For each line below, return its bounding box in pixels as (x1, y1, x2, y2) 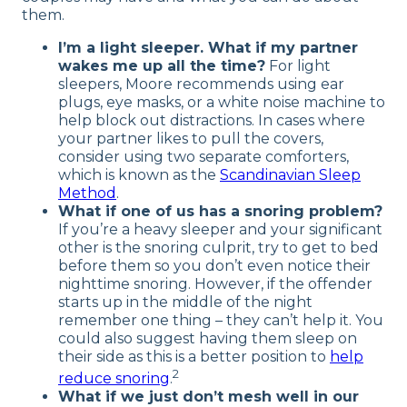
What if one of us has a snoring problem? (58, 202, 382, 220)
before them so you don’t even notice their (58, 256, 371, 274)
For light (265, 56, 331, 74)
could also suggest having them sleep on (58, 329, 357, 347)
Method (58, 184, 116, 202)
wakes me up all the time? (58, 56, 265, 74)
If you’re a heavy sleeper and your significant (58, 220, 382, 238)
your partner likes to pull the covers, (58, 129, 323, 147)
